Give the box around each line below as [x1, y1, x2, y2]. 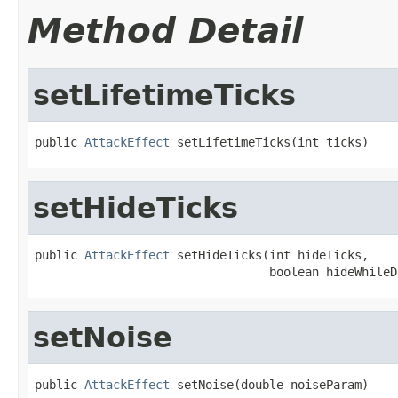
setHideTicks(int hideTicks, [170, 247, 369, 262]
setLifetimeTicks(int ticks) [170, 134, 369, 149]
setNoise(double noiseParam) [170, 377, 369, 392]
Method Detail [28, 10, 303, 51]
